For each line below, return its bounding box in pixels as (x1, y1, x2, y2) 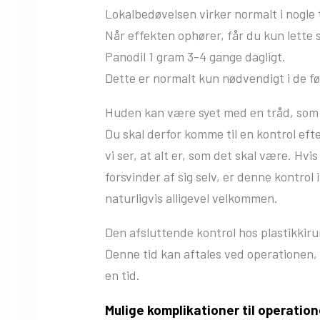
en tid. (105, 267, 140, 284)
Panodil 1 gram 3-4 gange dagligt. (105, 49, 286, 65)
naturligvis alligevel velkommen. (105, 190, 278, 206)
